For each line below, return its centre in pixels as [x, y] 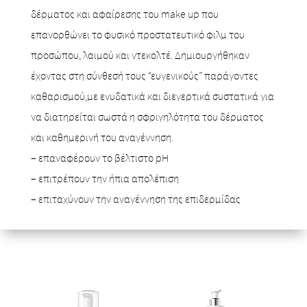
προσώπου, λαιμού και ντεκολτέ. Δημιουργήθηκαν [140, 55]
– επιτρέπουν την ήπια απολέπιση [105, 179]
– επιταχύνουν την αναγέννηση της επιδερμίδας [135, 199]
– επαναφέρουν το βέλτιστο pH [99, 158]
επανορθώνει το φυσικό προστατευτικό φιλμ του [137, 35]
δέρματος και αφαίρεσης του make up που [124, 14]
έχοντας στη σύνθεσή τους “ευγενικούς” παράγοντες [144, 76]
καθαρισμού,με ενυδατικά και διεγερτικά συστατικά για [152, 96]
